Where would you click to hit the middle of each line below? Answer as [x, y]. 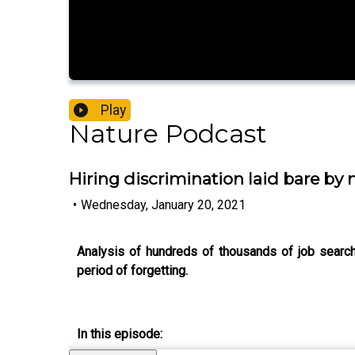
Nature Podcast [168, 134]
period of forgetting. [132, 270]
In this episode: [120, 334]
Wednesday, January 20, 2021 [163, 204]
